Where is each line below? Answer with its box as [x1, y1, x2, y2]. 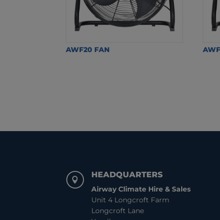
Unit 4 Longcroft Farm [91, 195, 169, 204]
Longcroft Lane [91, 206, 144, 215]
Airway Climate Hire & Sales [91, 184, 191, 193]
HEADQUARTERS [91, 169, 163, 179]
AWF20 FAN [66, 45, 110, 54]
